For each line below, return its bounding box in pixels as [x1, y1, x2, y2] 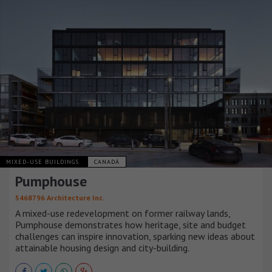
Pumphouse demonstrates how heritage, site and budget [15, 218, 246, 231]
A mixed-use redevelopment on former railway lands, [15, 206, 230, 219]
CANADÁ [94, 157, 120, 166]
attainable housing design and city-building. [15, 241, 189, 254]
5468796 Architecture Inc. [15, 192, 104, 202]
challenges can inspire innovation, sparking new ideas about [15, 229, 255, 242]
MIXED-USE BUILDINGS [6, 157, 81, 166]
